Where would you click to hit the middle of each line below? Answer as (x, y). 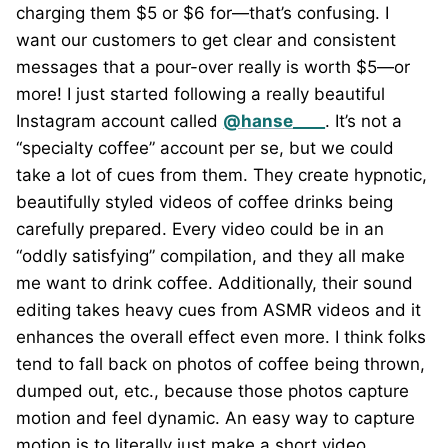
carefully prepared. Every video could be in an (200, 228)
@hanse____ (274, 120)
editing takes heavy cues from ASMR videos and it (218, 309)
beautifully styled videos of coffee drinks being (204, 201)
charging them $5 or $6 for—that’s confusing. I (202, 12)
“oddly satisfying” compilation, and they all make (210, 255)
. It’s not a (363, 120)
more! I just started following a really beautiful (200, 93)
